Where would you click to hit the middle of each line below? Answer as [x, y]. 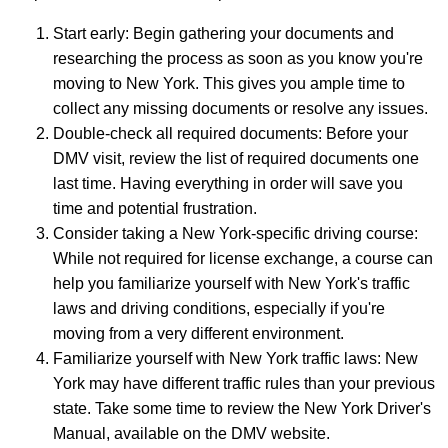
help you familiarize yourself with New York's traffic [231, 284]
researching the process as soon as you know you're [238, 59]
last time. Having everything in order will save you [228, 184]
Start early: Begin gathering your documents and [223, 34]
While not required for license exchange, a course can [243, 259]
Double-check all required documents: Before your [230, 134]
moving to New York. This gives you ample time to [229, 84]
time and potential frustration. [155, 209]
